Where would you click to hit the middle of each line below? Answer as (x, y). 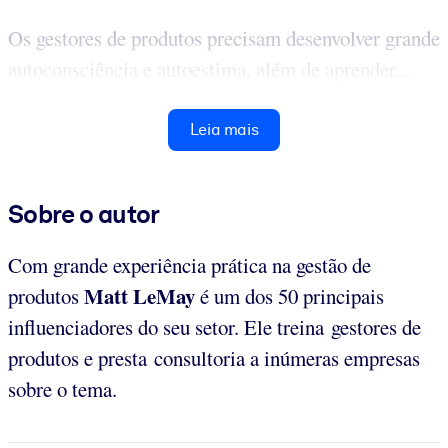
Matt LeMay (139, 295)
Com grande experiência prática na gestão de (189, 264)
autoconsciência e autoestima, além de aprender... (209, 68)
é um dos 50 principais (289, 295)
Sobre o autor (84, 213)
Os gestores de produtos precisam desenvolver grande (224, 37)
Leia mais (224, 129)
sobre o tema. (62, 388)
